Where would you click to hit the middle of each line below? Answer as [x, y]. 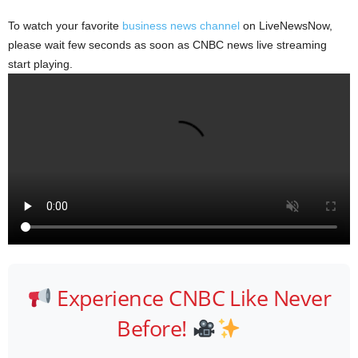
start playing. [40, 64]
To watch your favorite [65, 26]
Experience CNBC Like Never [191, 298]
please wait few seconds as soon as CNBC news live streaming [167, 45]
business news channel [181, 26]
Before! [155, 328]
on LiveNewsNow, [286, 26]
